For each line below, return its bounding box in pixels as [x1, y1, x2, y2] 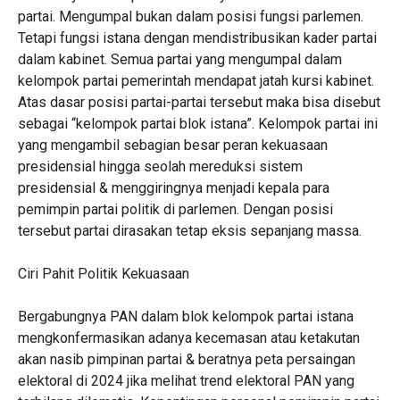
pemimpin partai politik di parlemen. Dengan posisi [17, 201, 333, 218]
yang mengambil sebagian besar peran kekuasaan [17, 137, 328, 154]
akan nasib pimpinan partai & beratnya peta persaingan [17, 351, 355, 368]
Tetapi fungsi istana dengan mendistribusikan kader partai [17, 29, 377, 46]
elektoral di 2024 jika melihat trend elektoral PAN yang [17, 372, 354, 389]
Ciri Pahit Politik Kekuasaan [17, 265, 189, 282]
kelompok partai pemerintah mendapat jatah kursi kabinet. [17, 72, 374, 89]
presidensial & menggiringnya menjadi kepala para [17, 179, 329, 196]
